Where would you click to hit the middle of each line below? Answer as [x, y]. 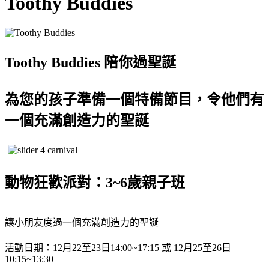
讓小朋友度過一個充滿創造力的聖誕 [82, 222]
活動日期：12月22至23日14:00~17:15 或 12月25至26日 [118, 247]
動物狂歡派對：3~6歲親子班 [95, 182]
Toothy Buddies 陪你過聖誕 [90, 62]
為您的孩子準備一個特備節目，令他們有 [134, 99]
